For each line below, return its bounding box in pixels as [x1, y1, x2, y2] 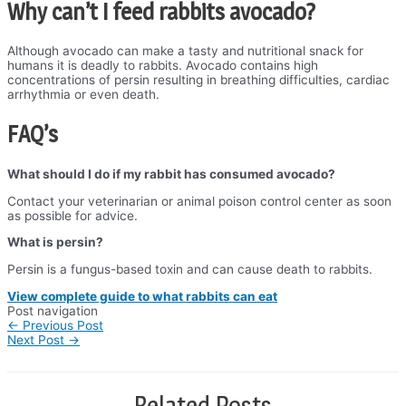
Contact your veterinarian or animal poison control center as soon [7, 193, 391, 208]
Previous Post [19, 317, 103, 333]
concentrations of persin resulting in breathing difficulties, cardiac [7, 72, 390, 88]
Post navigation [7, 303, 98, 318]
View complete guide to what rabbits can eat [7, 288, 277, 304]
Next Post [7, 332, 68, 347]
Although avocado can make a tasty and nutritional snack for [7, 43, 363, 59]
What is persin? [7, 235, 103, 250]
